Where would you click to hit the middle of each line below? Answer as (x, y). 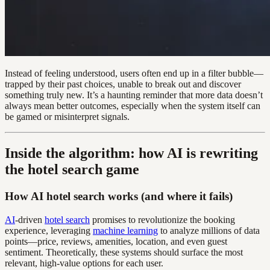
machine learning (125, 230)
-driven (30, 219)
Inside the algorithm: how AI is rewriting (131, 153)
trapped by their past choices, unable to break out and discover (123, 84)
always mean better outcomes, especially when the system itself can (133, 106)
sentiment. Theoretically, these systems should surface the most (124, 252)
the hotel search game (72, 170)
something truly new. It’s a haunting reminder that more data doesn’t (134, 95)
